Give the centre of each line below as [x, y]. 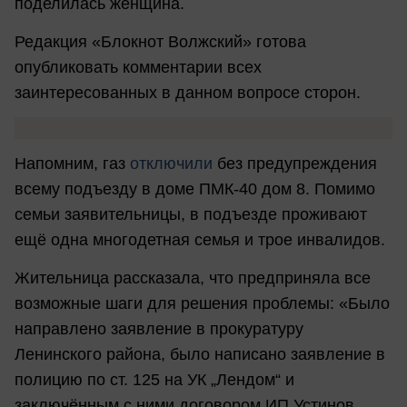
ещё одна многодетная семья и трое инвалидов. [200, 240]
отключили [171, 164]
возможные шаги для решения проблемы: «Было [202, 303]
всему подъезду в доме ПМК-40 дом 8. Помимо [195, 189]
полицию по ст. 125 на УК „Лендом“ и [154, 379]
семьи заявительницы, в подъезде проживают [191, 215]
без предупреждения [295, 164]
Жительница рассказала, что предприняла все [193, 278]
